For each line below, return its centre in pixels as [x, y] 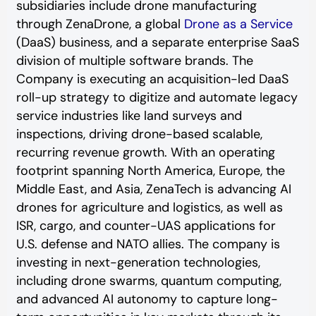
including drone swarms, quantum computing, [148, 280]
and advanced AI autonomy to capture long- [147, 299]
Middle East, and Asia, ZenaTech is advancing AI [153, 189]
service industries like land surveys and [129, 115]
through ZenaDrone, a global [98, 24]
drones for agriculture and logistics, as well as [149, 207]
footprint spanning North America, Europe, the [150, 170]
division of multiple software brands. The [134, 60]
